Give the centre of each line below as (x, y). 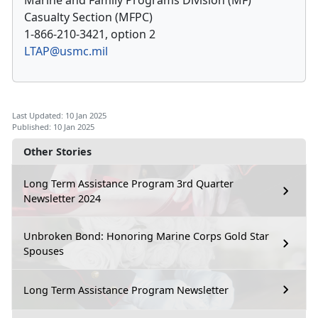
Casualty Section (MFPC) (88, 17)
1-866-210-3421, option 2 (90, 34)
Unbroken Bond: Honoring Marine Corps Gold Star (146, 236)
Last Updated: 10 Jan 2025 (59, 116)
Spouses (44, 251)
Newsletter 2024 (62, 199)
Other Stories (57, 152)
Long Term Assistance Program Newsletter (126, 290)
